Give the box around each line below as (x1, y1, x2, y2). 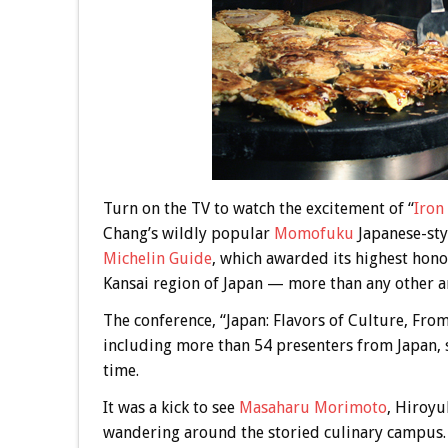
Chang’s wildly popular (102, 224, 274, 244)
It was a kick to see (102, 398, 239, 418)
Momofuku (273, 224, 354, 244)
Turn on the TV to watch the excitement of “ (102, 199, 414, 219)
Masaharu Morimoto (238, 398, 387, 418)
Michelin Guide (102, 249, 212, 269)
